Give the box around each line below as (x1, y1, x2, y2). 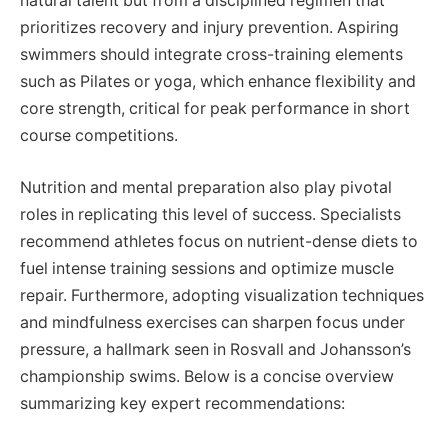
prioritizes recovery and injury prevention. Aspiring (20, 17, 399, 37)
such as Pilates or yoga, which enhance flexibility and (20, 71, 416, 91)
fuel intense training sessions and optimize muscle (20, 258, 394, 278)
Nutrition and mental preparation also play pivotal (20, 177, 392, 197)
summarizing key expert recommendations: (20, 393, 345, 413)
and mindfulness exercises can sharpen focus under (20, 312, 405, 332)
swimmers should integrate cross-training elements (20, 44, 403, 64)
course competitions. (20, 125, 178, 145)
